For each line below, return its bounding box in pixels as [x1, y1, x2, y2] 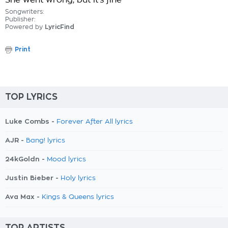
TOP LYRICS [5, 93, 58, 101]
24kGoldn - [5, 156, 47, 162]
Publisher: [5, 16, 36, 22]
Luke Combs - [5, 118, 56, 125]
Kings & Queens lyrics [42, 194, 114, 201]
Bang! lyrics [26, 137, 65, 144]
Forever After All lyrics [56, 119, 133, 125]
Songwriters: [5, 9, 44, 15]
